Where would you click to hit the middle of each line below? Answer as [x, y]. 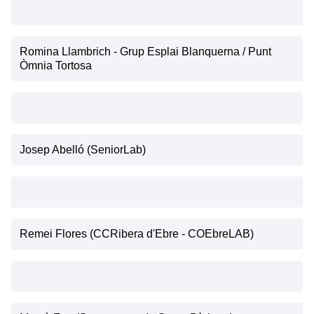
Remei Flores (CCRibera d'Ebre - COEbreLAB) [137, 233]
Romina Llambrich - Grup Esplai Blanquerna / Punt [145, 51]
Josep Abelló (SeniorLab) [83, 149]
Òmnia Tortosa [56, 65]
